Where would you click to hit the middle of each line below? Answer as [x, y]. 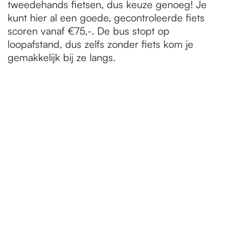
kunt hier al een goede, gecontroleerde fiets [106, 18]
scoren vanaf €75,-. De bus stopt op [89, 31]
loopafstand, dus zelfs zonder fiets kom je [101, 44]
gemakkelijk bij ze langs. [62, 57]
